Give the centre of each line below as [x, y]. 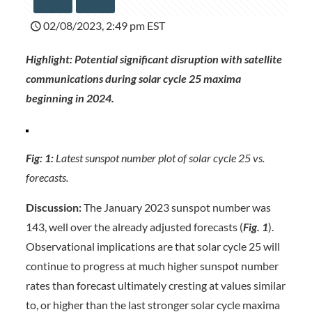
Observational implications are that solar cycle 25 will [153, 246]
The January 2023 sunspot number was [177, 207]
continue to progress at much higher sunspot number [152, 266]
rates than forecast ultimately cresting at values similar [155, 285]
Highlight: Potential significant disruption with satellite [154, 59]
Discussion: [54, 207]
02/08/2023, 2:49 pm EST [104, 25]
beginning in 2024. [70, 98]
